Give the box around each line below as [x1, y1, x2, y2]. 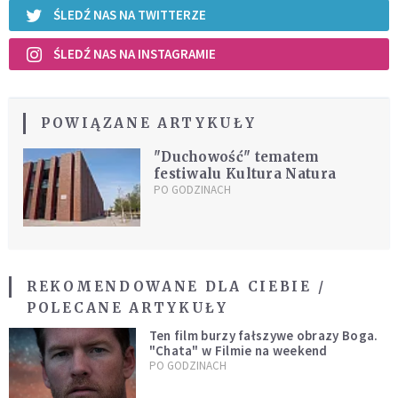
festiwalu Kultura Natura [153, 164, 337, 182]
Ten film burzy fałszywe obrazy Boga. [148, 326, 378, 344]
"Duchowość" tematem [153, 147, 320, 165]
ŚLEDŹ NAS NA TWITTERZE [53, 6, 206, 24]
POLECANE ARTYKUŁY [27, 298, 228, 316]
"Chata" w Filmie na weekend [148, 341, 328, 359]
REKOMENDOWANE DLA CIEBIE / [27, 277, 326, 295]
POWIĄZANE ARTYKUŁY [41, 114, 257, 131]
